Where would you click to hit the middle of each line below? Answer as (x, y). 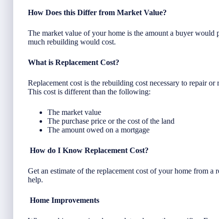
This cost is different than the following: (89, 91)
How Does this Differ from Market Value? (97, 12)
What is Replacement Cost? (74, 62)
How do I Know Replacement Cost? (89, 150)
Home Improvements (65, 200)
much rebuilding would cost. (72, 42)
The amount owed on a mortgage (99, 130)
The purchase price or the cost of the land (111, 121)
